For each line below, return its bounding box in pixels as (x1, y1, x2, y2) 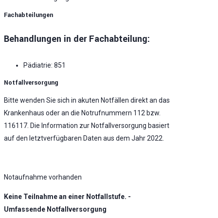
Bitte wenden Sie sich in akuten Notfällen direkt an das (4, 96, 170, 104)
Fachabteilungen (4, 10, 53, 19)
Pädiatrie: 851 (23, 61, 66, 69)
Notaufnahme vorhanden (4, 173, 82, 181)
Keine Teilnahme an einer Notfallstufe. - (4, 192, 131, 200)
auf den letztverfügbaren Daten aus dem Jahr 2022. (4, 134, 164, 142)
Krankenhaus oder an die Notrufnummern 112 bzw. (4, 109, 161, 117)
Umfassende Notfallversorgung (4, 205, 107, 213)
